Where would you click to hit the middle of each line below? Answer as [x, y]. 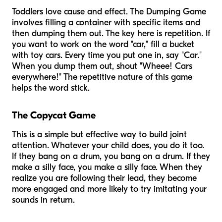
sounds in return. [43, 200]
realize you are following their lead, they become [104, 178]
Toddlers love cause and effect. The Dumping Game [109, 11]
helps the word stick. [51, 88]
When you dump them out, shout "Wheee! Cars [102, 66]
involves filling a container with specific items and [106, 22]
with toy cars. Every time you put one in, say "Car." [107, 55]
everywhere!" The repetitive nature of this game [102, 77]
